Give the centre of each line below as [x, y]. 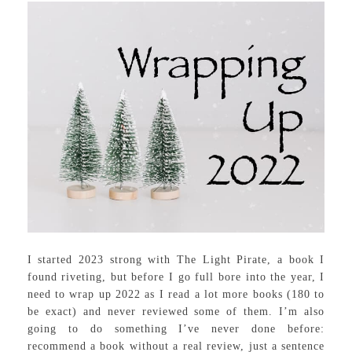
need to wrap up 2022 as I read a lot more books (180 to [176, 294]
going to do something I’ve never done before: [176, 328]
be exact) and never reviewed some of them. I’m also [176, 311]
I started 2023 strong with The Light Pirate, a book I [176, 259]
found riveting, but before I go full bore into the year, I [176, 277]
